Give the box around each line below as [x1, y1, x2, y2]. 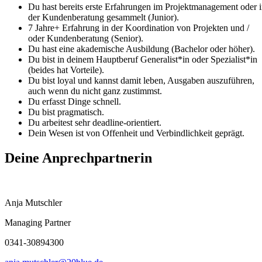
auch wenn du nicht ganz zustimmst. [28, 86, 162, 96]
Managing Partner [5, 218, 71, 228]
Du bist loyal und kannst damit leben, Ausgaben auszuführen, [28, 75, 254, 86]
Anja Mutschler [5, 198, 62, 208]
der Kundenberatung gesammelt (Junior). [28, 12, 179, 23]
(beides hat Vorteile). [28, 65, 104, 75]
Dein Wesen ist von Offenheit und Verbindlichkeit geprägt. [28, 128, 244, 139]
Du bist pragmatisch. [28, 107, 104, 118]
